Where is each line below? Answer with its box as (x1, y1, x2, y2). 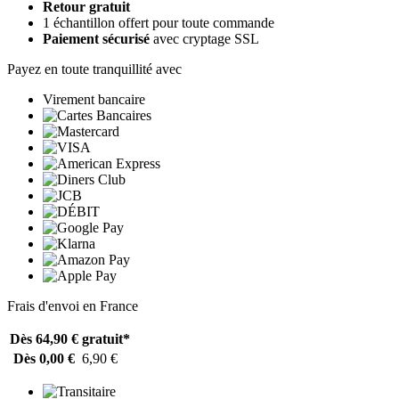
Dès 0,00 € (13, 350, 75, 366)
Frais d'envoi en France (7, 297, 138, 313)
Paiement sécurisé (43, 30, 150, 46)
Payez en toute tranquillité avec (7, 61, 182, 77)
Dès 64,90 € (10, 330, 78, 346)
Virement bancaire (43, 91, 145, 107)
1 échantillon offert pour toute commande (43, 14, 274, 30)
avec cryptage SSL (150, 30, 259, 46)
